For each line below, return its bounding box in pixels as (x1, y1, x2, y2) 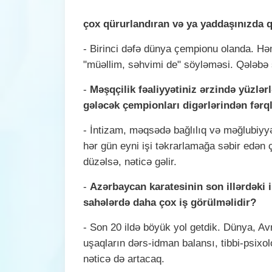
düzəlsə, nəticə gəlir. (83, 155, 177, 168)
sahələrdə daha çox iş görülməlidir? (83, 196, 256, 208)
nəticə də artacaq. (83, 253, 165, 265)
